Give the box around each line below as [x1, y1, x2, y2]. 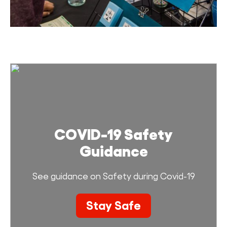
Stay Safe [86, 199, 141, 213]
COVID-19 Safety [54, 126, 173, 143]
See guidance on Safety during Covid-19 [32, 171, 195, 182]
